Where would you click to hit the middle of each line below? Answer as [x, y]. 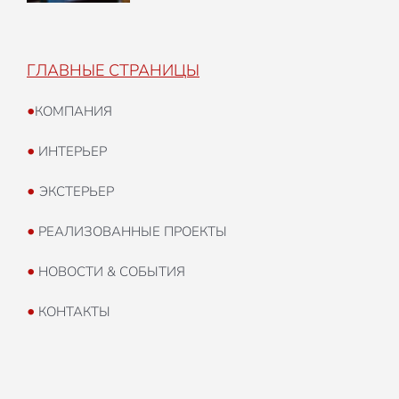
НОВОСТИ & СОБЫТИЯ [110, 272]
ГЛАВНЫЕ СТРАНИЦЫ [113, 71]
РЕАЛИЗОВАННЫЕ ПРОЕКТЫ [131, 232]
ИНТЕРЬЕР [71, 152]
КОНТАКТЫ [73, 312]
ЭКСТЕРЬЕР [77, 192]
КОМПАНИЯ [73, 112]
